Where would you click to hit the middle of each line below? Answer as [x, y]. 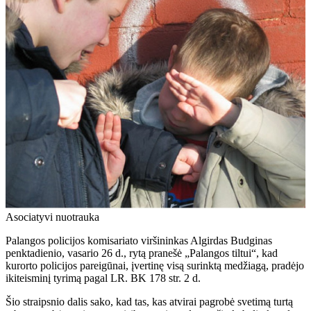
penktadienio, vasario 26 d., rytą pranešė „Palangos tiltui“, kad [142, 253]
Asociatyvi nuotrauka [52, 217]
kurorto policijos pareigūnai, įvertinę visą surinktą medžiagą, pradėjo [155, 265]
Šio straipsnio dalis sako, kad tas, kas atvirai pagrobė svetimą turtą [149, 301]
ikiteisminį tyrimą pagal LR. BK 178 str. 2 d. [103, 278]
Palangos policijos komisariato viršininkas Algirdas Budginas [139, 240]
